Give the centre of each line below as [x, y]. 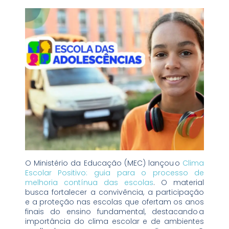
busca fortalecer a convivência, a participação [114, 192]
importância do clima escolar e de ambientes [114, 222]
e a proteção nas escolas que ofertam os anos [114, 202]
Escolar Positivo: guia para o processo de [114, 173]
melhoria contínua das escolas [89, 183]
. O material [179, 183]
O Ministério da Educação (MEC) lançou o [104, 163]
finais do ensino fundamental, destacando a [114, 212]
